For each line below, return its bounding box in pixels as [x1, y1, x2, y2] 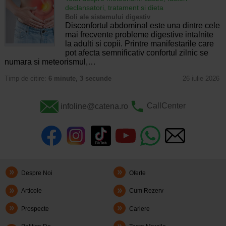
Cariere [129, 205, 150, 212]
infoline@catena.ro [60, 101, 128, 110]
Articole [21, 187, 42, 195]
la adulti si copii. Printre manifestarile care [65, 39, 214, 48]
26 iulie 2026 [182, 75, 219, 83]
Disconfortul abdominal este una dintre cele [65, 21, 220, 30]
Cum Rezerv [129, 187, 164, 195]
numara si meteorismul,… [4, 58, 96, 67]
